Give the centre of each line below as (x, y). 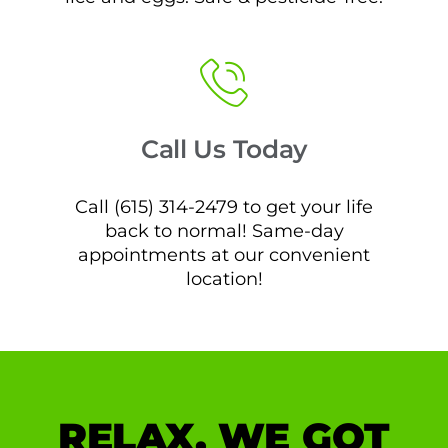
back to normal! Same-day (224, 230)
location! (224, 278)
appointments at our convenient (224, 254)
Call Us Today (224, 148)
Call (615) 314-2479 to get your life (224, 206)
